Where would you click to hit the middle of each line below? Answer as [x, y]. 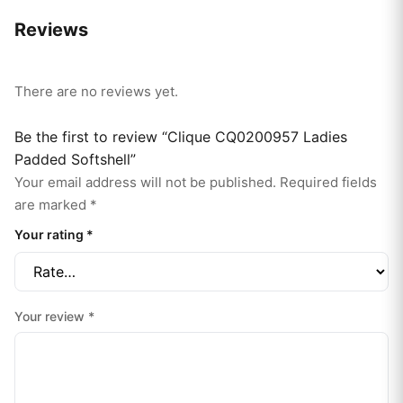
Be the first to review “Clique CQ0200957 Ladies [181, 136]
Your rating [50, 234]
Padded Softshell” [75, 159]
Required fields [328, 182]
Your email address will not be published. [145, 182]
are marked [52, 204]
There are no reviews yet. [96, 91]
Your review [51, 316]
